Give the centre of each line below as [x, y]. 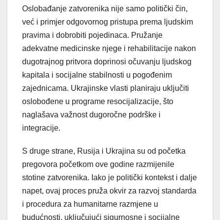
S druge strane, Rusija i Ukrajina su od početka [104, 151]
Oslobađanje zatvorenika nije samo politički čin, [105, 9]
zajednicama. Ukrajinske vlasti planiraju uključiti [106, 88]
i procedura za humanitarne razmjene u [90, 204]
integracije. [41, 128]
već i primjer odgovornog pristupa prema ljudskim [108, 22]
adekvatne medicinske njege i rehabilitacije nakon [109, 49]
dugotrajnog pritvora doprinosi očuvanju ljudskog [107, 62]
